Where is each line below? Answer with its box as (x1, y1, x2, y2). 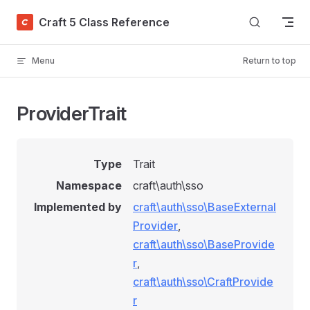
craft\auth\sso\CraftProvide (133, 275, 273, 289)
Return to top (243, 55, 296, 66)
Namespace (56, 179, 122, 192)
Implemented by (34, 200, 122, 214)
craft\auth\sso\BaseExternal (133, 200, 276, 214)
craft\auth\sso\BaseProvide (133, 237, 275, 251)
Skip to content (17, 14, 81, 24)
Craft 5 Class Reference (39, 15, 170, 29)
